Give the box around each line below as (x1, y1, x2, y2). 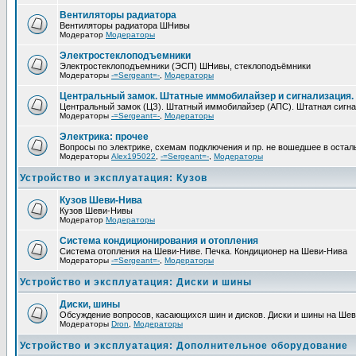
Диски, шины (60, 299, 120, 310)
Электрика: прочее (60, 131, 149, 142)
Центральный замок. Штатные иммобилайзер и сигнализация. (60, 91, 354, 102)
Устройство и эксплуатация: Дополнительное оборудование (20, 340, 348, 351)
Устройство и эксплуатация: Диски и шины (20, 277, 252, 288)
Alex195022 (111, 152, 156, 161)
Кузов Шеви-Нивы (60, 206, 133, 215)
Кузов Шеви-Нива (60, 195, 142, 206)
